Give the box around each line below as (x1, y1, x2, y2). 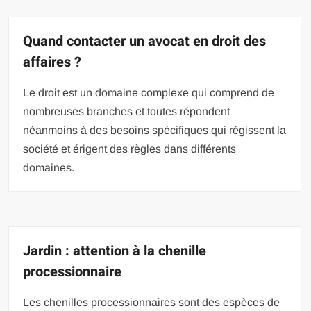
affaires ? (23, 51, 82, 72)
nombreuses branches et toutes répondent (23, 105, 230, 117)
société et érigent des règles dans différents (23, 142, 237, 155)
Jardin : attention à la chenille (23, 240, 207, 261)
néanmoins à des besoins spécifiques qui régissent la (23, 124, 287, 136)
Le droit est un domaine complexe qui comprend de (23, 86, 275, 99)
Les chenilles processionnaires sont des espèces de (23, 296, 280, 308)
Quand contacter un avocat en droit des (23, 31, 267, 51)
